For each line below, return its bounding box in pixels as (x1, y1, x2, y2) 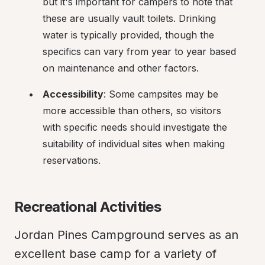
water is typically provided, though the (43, 29, 214, 41)
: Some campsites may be (104, 88, 218, 100)
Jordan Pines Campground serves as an (14, 228, 238, 242)
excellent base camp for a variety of (14, 247, 216, 261)
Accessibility (43, 88, 104, 100)
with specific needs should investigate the (43, 121, 227, 133)
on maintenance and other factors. (43, 62, 199, 74)
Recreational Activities (14, 198, 161, 215)
